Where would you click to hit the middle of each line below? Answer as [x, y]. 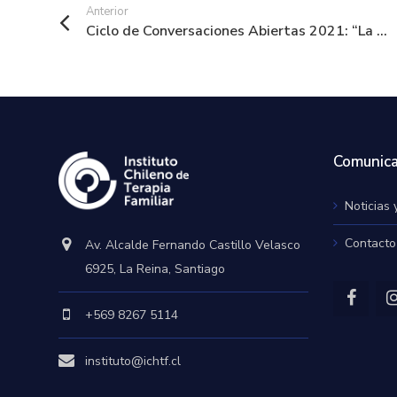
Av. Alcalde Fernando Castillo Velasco [193, 245]
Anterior [107, 12]
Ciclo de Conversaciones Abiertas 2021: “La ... [237, 31]
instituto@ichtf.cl [133, 362]
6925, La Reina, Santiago [156, 269]
